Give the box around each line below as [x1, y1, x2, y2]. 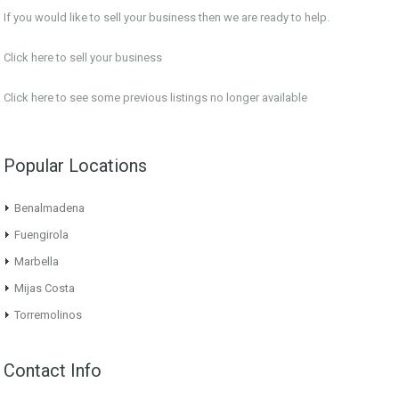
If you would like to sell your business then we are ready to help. [4, 10, 330, 24]
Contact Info [4, 359, 102, 381]
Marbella [14, 254, 59, 268]
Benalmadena [14, 200, 85, 215]
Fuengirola [14, 227, 69, 241]
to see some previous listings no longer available [53, 90, 307, 104]
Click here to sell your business [4, 50, 162, 64]
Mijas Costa [14, 281, 75, 295]
